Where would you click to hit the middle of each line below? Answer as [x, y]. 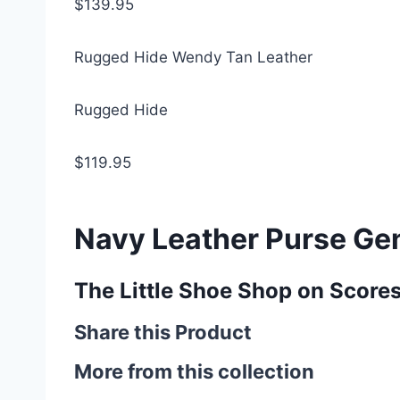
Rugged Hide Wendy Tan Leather [193, 57]
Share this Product [163, 332]
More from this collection [194, 371]
